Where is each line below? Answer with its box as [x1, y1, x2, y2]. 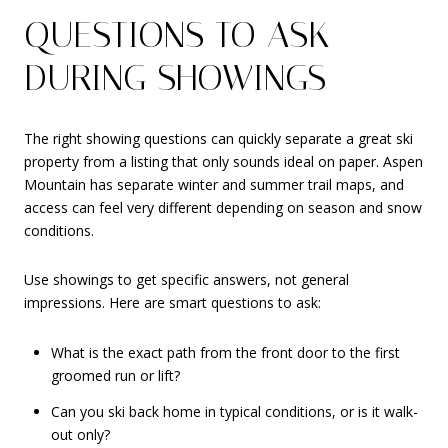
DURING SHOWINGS [24, 56, 326, 99]
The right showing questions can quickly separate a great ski [24, 128, 413, 148]
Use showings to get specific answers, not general [24, 270, 349, 290]
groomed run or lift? [50, 365, 180, 385]
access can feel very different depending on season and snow [24, 197, 422, 217]
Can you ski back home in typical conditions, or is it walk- [50, 402, 418, 422]
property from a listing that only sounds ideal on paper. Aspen [24, 151, 423, 171]
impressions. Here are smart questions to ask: [24, 293, 321, 313]
